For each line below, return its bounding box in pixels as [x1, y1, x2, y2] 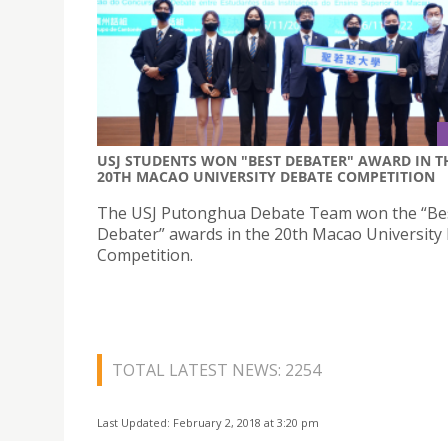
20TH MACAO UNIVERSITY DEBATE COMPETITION [97, 167, 435, 187]
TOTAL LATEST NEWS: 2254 [112, 359, 321, 382]
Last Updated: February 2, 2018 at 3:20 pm [97, 415, 319, 431]
